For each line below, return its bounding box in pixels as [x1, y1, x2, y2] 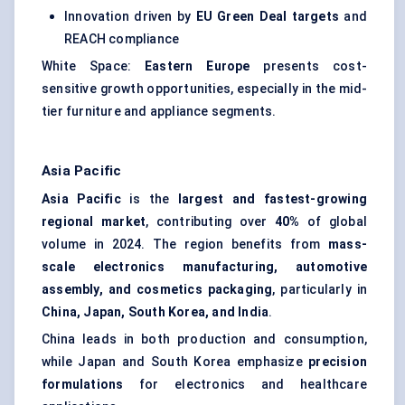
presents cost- [250, 59, 367, 74]
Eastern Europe [145, 59, 250, 74]
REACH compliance [64, 32, 180, 47]
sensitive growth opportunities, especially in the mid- [42, 81, 367, 97]
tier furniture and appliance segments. [42, 104, 277, 119]
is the [120, 192, 178, 207]
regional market [42, 214, 146, 230]
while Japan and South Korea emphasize [42, 354, 309, 370]
